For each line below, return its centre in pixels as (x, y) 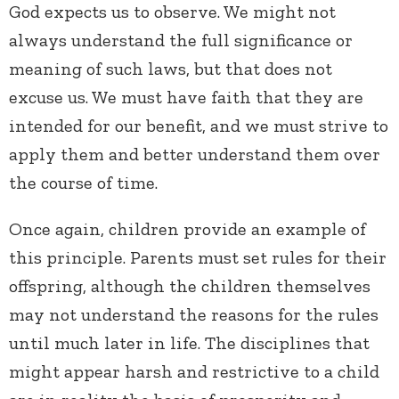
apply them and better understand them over (195, 155)
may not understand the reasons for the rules (194, 315)
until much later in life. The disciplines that (189, 343)
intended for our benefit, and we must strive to (199, 126)
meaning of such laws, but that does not (171, 69)
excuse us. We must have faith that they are (186, 98)
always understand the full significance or (181, 41)
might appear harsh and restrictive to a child (194, 372)
